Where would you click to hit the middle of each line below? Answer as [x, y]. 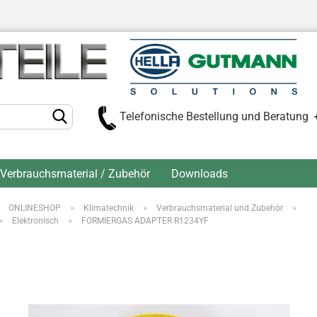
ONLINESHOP [35, 208]
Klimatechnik [109, 208]
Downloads [200, 174]
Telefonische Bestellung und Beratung [217, 116]
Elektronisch [35, 221]
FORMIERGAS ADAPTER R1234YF [145, 221]
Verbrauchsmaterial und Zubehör [220, 208]
